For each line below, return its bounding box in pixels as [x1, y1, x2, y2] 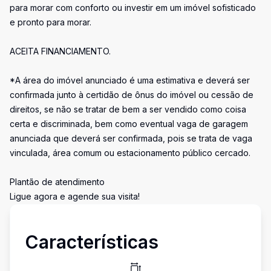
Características [25, 231, 158, 253]
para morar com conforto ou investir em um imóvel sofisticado [10, 2, 256, 13]
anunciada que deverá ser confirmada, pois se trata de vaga [10, 133, 252, 143]
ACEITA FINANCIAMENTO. [10, 46, 111, 56]
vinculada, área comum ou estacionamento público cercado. [10, 148, 250, 158]
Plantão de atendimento [10, 177, 105, 187]
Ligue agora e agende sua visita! [10, 191, 140, 201]
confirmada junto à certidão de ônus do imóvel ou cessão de [10, 90, 253, 100]
